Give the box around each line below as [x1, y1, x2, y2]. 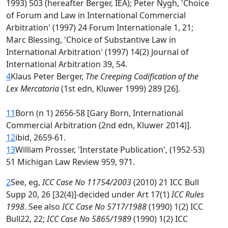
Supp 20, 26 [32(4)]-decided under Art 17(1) [6, 189, 172, 200]
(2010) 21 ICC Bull [131, 177, 199, 188]
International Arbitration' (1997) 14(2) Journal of [6, 46, 189, 58]
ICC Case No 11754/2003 [42, 177, 131, 188]
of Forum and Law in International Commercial [6, 10, 186, 21]
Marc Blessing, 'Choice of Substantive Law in [6, 34, 176, 45]
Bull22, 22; [6, 213, 47, 224]
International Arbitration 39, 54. [6, 59, 127, 70]
